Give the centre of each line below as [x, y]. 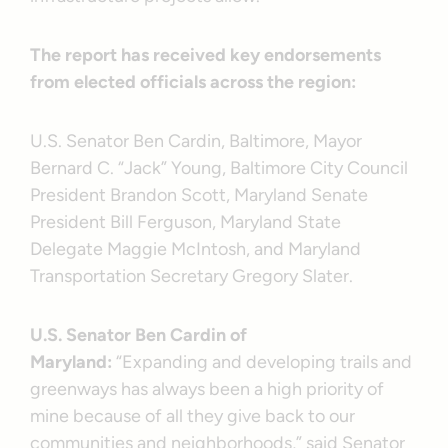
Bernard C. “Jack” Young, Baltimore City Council [219, 167]
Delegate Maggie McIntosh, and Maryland [196, 248]
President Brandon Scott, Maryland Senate [199, 194]
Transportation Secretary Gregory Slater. [192, 275]
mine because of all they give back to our [193, 415]
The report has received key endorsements [206, 54]
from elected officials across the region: [193, 81]
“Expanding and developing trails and [262, 361]
